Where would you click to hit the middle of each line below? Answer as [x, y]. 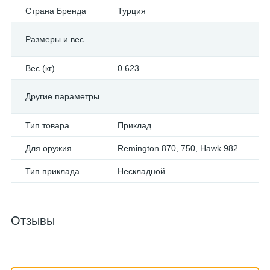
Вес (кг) [40, 68]
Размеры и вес [55, 39]
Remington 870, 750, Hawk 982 [178, 148]
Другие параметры [62, 96]
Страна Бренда [56, 11]
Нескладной [141, 171]
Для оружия [49, 148]
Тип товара [47, 125]
